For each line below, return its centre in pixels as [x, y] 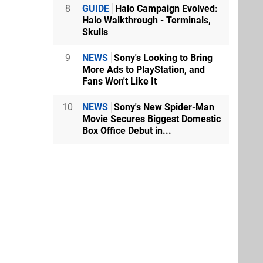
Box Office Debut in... [127, 130]
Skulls [95, 32]
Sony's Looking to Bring [162, 58]
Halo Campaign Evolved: [165, 8]
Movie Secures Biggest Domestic [151, 119]
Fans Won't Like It [119, 81]
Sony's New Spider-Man [163, 107]
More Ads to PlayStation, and [144, 69]
